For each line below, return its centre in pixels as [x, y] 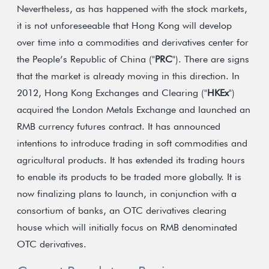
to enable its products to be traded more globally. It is [129, 177]
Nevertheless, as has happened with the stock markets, [132, 9]
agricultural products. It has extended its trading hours [131, 160]
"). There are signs [211, 59]
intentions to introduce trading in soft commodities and [132, 143]
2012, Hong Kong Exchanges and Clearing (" [112, 93]
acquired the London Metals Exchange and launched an [134, 110]
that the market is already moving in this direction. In [128, 76]
